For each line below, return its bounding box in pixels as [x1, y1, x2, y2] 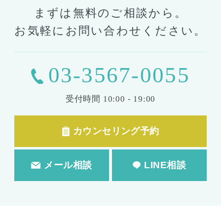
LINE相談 [144, 159, 186, 170]
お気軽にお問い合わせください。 [14, 25, 207, 37]
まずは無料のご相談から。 [34, 7, 187, 20]
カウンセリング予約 [73, 125, 159, 136]
